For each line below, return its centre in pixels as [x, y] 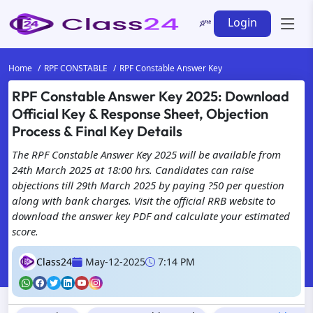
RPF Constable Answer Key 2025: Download [151, 96]
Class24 [54, 262]
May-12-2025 [115, 262]
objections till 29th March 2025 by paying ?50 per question [148, 185]
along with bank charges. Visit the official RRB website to [144, 201]
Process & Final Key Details [97, 131]
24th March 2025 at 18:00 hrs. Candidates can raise [133, 170]
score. [25, 231]
